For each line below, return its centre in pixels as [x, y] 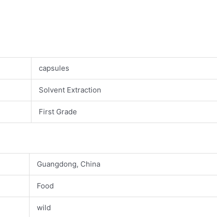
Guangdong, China [69, 164]
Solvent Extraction [70, 90]
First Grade [58, 111]
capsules [54, 68]
